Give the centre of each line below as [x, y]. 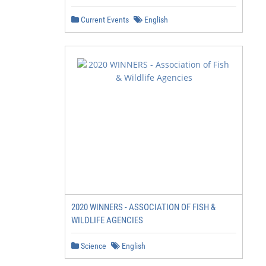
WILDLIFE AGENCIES [107, 220]
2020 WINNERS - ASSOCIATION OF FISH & [143, 207]
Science [93, 246]
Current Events [104, 20]
